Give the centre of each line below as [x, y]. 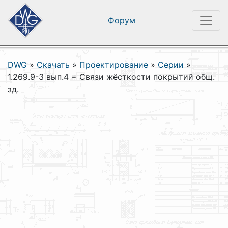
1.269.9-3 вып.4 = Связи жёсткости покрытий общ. [111, 77]
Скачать [53, 65]
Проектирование [114, 65]
